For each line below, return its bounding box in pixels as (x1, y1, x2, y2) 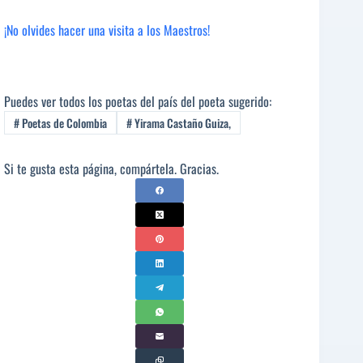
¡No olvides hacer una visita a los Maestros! (4, 19, 210, 40)
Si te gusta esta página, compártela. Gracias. (4, 158, 219, 178)
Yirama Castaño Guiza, (131, 113, 231, 131)
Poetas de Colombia (19, 113, 107, 131)
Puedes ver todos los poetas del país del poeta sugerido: (4, 91, 271, 111)
